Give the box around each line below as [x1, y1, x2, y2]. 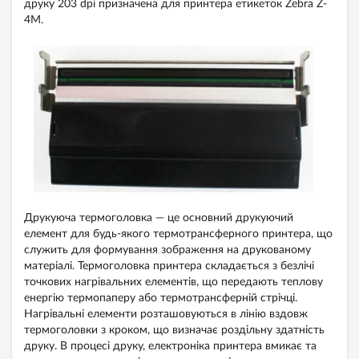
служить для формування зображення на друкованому [24, 244, 311, 256]
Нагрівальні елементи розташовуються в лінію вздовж [24, 309, 308, 321]
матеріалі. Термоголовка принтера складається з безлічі [24, 260, 314, 272]
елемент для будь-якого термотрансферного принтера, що [24, 228, 333, 240]
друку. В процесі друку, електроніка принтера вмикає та [24, 341, 317, 353]
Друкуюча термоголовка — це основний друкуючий [24, 212, 293, 224]
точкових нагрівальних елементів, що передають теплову [24, 276, 323, 288]
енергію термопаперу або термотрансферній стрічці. [24, 292, 297, 305]
